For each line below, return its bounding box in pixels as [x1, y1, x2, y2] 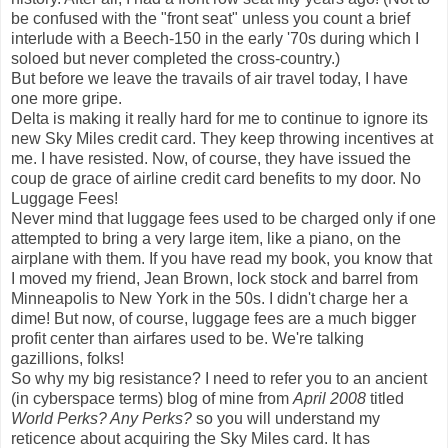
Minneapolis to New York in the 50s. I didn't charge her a [11, 289, 408, 307]
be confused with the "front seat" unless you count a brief [11, 9, 410, 27]
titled [366, 389, 404, 407]
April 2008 [293, 389, 366, 407]
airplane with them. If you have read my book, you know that [11, 249, 432, 267]
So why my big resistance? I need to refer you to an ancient [11, 369, 427, 387]
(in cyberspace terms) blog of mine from [11, 389, 293, 407]
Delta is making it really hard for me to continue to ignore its [11, 109, 428, 127]
